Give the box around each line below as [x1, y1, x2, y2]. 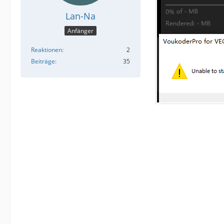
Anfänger [67, 26, 93, 35]
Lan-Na [65, 10, 95, 22]
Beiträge [31, 57, 55, 66]
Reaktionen [31, 45, 62, 54]
